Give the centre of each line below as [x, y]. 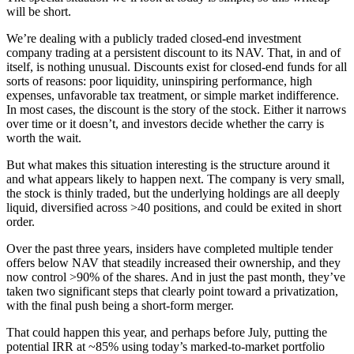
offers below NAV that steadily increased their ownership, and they [173, 262]
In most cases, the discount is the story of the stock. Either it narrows [176, 109]
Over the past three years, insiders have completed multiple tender [169, 248]
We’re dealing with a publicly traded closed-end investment [154, 38]
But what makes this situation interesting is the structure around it [168, 164]
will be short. [39, 11]
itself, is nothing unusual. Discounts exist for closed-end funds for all [177, 66]
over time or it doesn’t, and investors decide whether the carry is [165, 123]
